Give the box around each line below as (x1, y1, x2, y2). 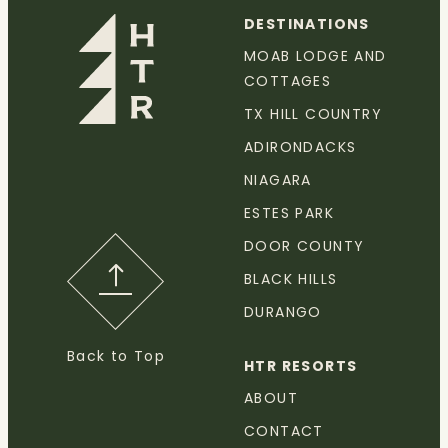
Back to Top (66, 346, 166, 366)
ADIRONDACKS (244, 137, 357, 157)
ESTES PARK (244, 203, 334, 223)
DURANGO (244, 302, 322, 322)
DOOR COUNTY (244, 236, 365, 256)
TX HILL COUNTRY (244, 104, 382, 124)
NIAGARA (244, 170, 312, 190)
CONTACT (244, 421, 324, 441)
